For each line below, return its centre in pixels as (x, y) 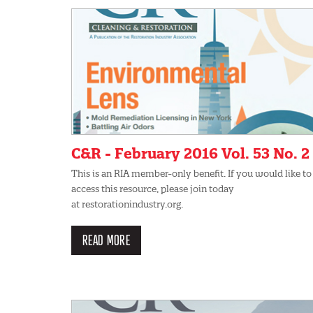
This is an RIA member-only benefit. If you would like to (191, 173)
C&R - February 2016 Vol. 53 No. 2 (190, 153)
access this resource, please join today (153, 188)
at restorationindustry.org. (127, 204)
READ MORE (106, 240)
